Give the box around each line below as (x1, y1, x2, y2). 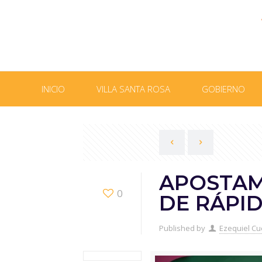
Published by (158, 223, 205, 233)
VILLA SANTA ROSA (96, 83, 170, 95)
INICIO (42, 83, 65, 95)
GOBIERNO (202, 83, 245, 95)
